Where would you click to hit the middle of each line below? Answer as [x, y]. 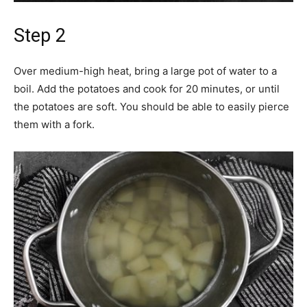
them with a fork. [54, 124]
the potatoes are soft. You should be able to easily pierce [151, 107]
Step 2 [40, 36]
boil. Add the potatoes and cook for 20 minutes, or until [147, 89]
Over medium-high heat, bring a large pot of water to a [145, 71]
